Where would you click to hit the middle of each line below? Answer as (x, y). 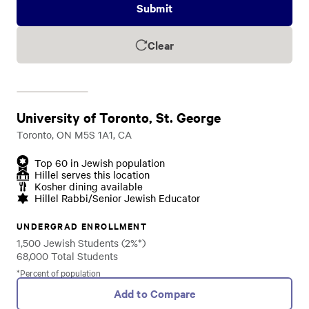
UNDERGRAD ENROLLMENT (82, 226)
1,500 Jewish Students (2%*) (81, 243)
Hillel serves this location (92, 175)
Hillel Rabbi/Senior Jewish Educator (117, 198)
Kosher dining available (89, 186)
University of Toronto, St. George (119, 117)
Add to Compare (154, 293)
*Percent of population (59, 272)
